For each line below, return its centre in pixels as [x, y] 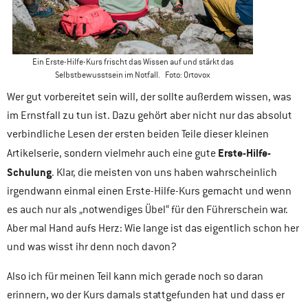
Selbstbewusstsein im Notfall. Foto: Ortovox [133, 75]
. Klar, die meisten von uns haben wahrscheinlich [164, 173]
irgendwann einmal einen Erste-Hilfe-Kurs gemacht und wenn [149, 191]
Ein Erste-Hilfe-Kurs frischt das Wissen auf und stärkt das [133, 62]
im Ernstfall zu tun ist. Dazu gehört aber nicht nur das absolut [150, 116]
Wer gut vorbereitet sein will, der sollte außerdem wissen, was [149, 97]
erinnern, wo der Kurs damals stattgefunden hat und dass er [146, 295]
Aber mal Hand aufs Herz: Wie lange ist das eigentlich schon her [153, 229]
